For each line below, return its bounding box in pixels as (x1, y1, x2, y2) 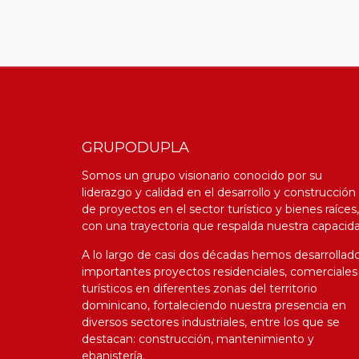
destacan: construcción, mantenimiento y (82, 331, 314, 346)
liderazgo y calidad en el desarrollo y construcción (82, 184, 356, 200)
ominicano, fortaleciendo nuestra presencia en (89, 297, 346, 313)
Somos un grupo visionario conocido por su (82, 167, 322, 183)
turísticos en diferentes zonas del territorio (82, 280, 317, 296)
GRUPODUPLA (82, 138, 189, 156)
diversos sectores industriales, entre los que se (82, 314, 340, 329)
